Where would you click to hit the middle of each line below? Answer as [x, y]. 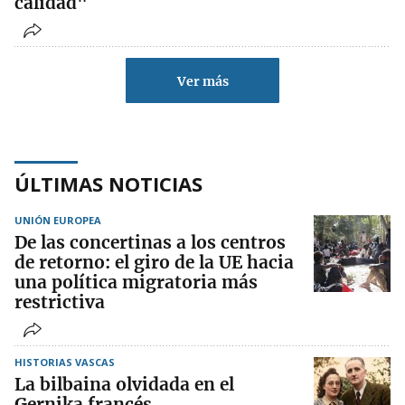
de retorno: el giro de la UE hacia [154, 263]
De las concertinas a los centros [150, 243]
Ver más [202, 82]
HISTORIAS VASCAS [65, 363]
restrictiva [60, 302]
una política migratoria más [136, 283]
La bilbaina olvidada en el [124, 385]
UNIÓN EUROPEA [58, 221]
